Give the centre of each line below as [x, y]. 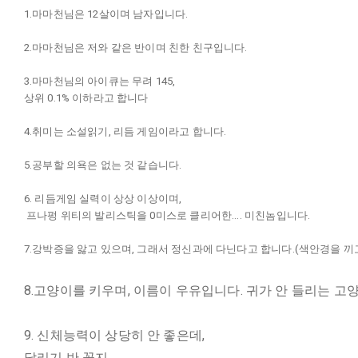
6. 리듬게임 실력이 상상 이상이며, [103, 199]
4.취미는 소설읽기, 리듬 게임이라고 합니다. [125, 131]
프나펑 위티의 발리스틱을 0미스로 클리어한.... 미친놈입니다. [167, 215]
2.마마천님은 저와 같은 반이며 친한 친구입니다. [135, 48]
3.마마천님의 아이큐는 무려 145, [99, 81]
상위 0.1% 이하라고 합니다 [86, 98]
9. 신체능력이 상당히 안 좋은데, [114, 335]
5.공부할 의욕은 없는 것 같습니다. [103, 165]
